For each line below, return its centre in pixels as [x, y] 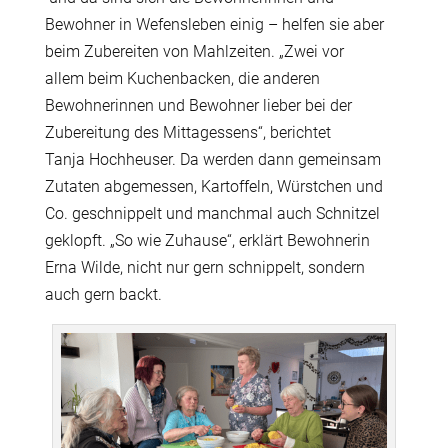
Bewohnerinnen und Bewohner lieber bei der [198, 106]
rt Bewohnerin [321, 241]
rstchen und [341, 187]
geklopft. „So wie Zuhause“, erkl [154, 241]
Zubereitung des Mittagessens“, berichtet [187, 133]
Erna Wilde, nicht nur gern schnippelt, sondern [204, 268]
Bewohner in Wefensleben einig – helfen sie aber [214, 25]
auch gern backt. [103, 295]
